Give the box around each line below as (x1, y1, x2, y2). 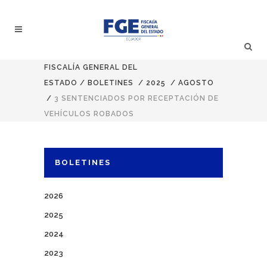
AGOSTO (178, 79, 214, 87)
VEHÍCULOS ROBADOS (44, 110, 134, 118)
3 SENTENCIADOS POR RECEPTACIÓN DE (54, 94, 219, 103)
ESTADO (44, 79, 77, 87)
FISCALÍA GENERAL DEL (44, 63, 138, 72)
